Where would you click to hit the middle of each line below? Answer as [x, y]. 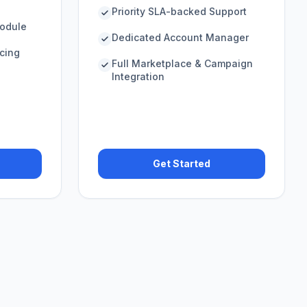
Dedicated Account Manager [180, 37]
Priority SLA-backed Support [179, 11]
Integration [138, 76]
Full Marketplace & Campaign [182, 63]
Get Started [182, 163]
